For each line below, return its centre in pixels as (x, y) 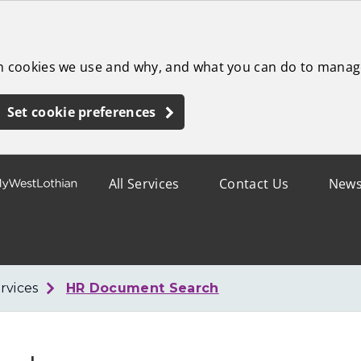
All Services (144, 184)
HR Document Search (142, 288)
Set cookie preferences (81, 112)
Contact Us (254, 184)
